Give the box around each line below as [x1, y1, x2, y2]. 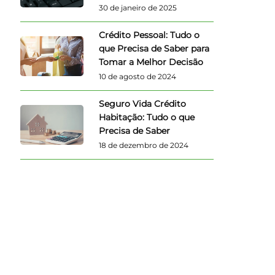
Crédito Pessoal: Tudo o [99, 29, 200, 41]
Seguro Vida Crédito [99, 98, 187, 109]
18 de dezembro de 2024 [99, 140, 189, 150]
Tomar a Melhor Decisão [99, 56, 204, 68]
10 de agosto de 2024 [99, 71, 177, 81]
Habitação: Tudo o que [99, 111, 195, 123]
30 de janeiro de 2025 [99, 2, 177, 12]
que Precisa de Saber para [99, 42, 210, 54]
